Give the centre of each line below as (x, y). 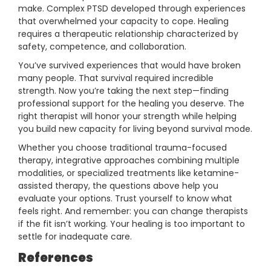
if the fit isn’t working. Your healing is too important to (132, 224)
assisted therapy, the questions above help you (118, 186)
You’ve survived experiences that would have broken (129, 66)
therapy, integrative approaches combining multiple (129, 161)
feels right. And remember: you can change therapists (133, 211)
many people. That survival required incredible (116, 78)
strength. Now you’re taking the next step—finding (123, 91)
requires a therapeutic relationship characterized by (128, 34)
